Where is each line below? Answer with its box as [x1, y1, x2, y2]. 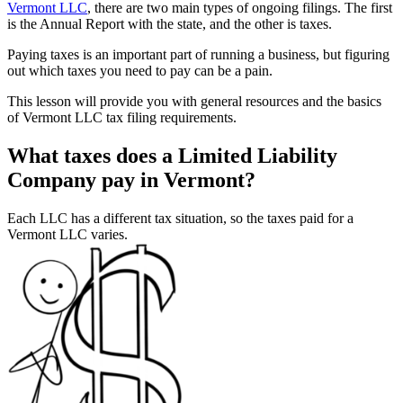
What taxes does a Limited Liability [7, 144, 337, 168]
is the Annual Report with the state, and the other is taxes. [7, 16, 332, 32]
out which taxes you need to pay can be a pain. [7, 63, 273, 79]
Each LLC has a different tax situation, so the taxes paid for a [7, 210, 354, 227]
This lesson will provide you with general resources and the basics [7, 94, 381, 110]
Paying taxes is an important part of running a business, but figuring [7, 47, 390, 63]
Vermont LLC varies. [7, 227, 128, 243]
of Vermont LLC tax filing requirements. [7, 110, 237, 126]
